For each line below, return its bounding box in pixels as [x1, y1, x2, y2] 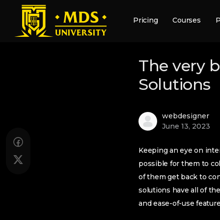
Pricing [133, 16, 158, 25]
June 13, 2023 [162, 122, 210, 131]
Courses [172, 16, 201, 25]
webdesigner [162, 111, 209, 120]
